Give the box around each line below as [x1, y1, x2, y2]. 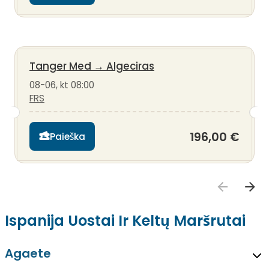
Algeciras [106, 59, 154, 74]
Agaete [5, 245, 51, 262]
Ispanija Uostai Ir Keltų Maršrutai [5, 211, 246, 231]
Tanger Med [29, 59, 91, 74]
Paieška [50, 130, 85, 143]
